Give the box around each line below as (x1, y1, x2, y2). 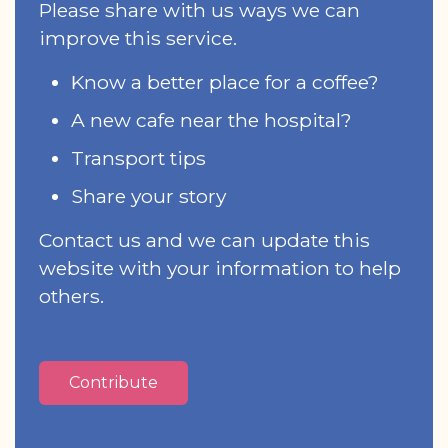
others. (39, 283, 104, 308)
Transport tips (71, 145, 206, 170)
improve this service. (39, 25, 237, 50)
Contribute (69, 372, 158, 392)
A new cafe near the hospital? (71, 107, 352, 132)
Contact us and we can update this (39, 227, 370, 252)
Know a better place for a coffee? (71, 69, 379, 94)
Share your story (71, 183, 226, 208)
